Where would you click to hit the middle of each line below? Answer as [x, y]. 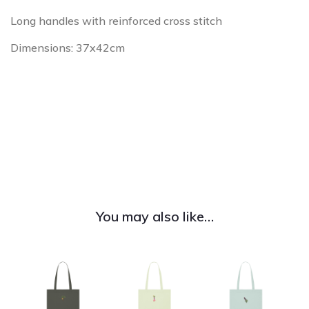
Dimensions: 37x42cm [68, 47]
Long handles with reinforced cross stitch [116, 21]
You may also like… [154, 216]
